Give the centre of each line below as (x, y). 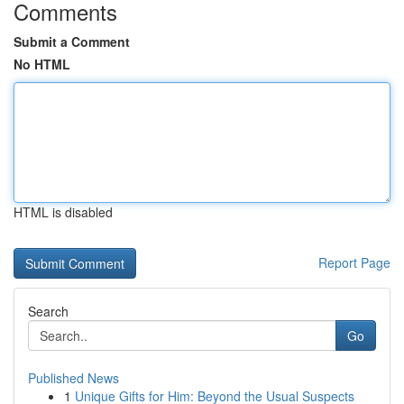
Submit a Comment (72, 41)
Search (48, 311)
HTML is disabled (63, 212)
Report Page (354, 262)
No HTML (42, 64)
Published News (73, 378)
